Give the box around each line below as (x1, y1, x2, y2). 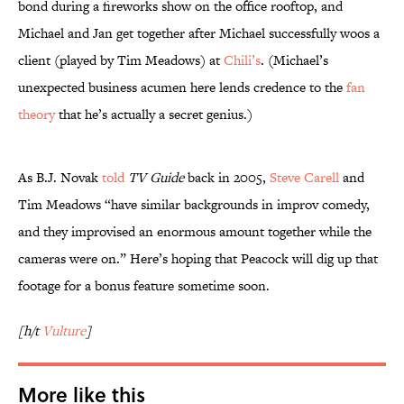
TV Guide (128, 168, 184, 188)
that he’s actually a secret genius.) (55, 105, 252, 124)
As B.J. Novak (18, 168, 102, 188)
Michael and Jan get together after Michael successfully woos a (18, 23, 380, 43)
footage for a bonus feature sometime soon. (18, 276, 270, 296)
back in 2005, (184, 168, 270, 188)
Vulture (42, 321, 86, 341)
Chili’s (224, 50, 261, 70)
